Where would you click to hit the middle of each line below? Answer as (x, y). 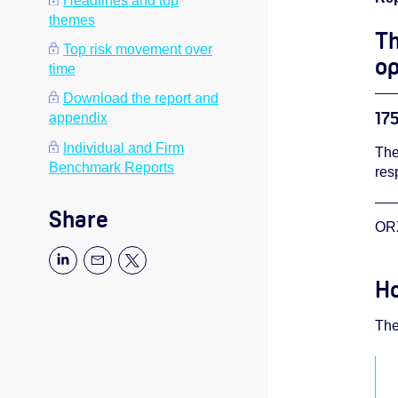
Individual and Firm (123, 147)
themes (72, 20)
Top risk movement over (138, 50)
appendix (78, 118)
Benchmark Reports (111, 167)
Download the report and (141, 99)
